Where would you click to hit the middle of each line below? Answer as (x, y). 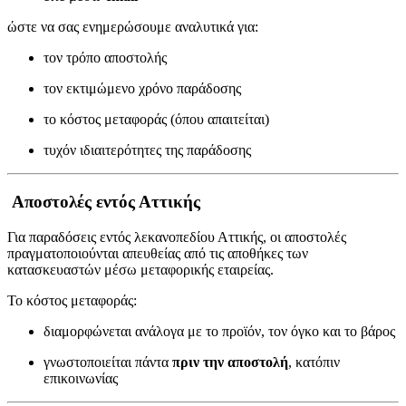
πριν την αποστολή (230, 362)
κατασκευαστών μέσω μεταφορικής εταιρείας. (140, 269)
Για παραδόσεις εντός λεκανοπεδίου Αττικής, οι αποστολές (177, 237)
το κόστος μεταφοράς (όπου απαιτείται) (156, 120)
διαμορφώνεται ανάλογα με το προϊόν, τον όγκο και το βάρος (219, 331)
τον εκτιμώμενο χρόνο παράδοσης (142, 89)
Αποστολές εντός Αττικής (104, 202)
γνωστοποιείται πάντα (108, 362)
